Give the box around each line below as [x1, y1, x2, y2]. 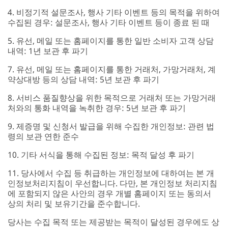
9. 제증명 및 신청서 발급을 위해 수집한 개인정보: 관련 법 [8, 120, 214, 132]
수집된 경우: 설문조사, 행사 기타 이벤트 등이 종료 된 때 [8, 16, 210, 28]
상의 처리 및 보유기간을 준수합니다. [8, 197, 140, 209]
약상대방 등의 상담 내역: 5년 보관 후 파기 [8, 73, 159, 85]
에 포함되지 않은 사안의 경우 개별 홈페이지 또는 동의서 [8, 187, 211, 199]
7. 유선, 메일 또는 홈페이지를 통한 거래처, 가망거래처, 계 [8, 63, 216, 75]
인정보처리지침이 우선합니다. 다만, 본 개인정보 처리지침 [8, 177, 217, 189]
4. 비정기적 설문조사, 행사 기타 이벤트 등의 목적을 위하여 [8, 6, 220, 18]
